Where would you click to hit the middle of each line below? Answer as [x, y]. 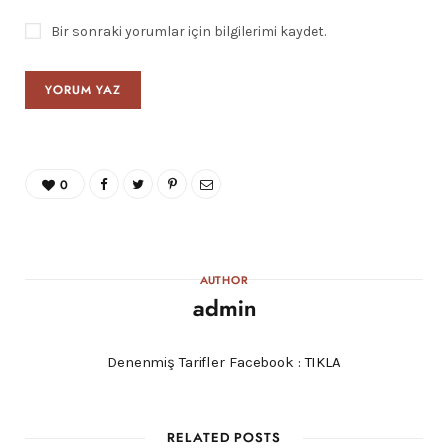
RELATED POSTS [224, 439]
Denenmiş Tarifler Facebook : [206, 362]
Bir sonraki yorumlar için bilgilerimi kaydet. [188, 32]
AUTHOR [224, 281]
